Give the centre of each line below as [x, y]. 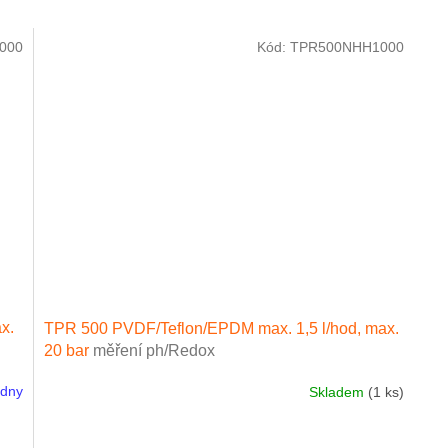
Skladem [338, 391]
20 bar [69, 351]
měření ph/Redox [154, 351]
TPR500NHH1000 [346, 47]
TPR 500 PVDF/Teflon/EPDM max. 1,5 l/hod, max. [222, 329]
